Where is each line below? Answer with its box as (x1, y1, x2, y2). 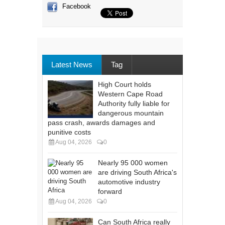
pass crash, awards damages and (48, 119, 155, 127)
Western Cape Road (98, 90, 163, 98)
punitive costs (48, 128, 91, 137)
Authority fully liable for (98, 99, 170, 108)
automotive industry (98, 178, 160, 186)
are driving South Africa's (98, 168, 177, 177)
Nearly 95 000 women (98, 159, 168, 167)
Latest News (51, 60, 92, 69)
